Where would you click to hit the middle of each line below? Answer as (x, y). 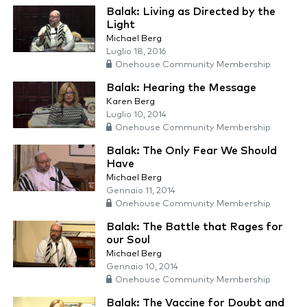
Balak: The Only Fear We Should (192, 151)
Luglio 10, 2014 (136, 115)
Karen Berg (131, 102)
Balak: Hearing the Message (181, 88)
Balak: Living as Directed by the (191, 12)
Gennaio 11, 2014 (141, 191)
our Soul (128, 240)
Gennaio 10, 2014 (142, 267)
